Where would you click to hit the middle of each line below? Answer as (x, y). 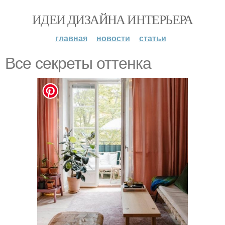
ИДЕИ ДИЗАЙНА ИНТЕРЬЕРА (113, 19)
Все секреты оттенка (78, 63)
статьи (152, 38)
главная (71, 38)
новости (113, 38)
